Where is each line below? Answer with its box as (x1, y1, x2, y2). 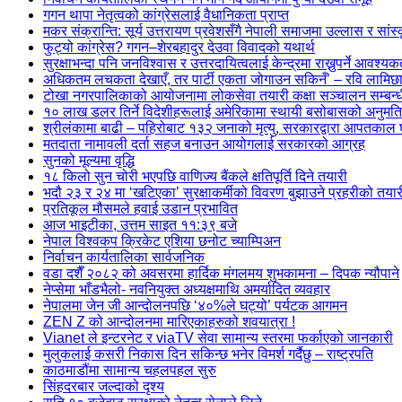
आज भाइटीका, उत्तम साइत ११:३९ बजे (43, 217, 237, 232)
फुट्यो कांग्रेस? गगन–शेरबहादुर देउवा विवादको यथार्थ (43, 39, 315, 55)
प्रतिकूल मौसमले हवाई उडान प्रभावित (43, 201, 238, 216)
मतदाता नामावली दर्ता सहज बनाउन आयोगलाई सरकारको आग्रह (43, 136, 365, 152)
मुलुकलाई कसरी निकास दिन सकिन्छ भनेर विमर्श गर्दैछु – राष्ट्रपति (43, 346, 373, 362)
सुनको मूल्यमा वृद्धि (43, 153, 135, 168)
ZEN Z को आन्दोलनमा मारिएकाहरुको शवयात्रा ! (43, 314, 295, 329)
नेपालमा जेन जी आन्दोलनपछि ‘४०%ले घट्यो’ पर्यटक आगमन (43, 298, 347, 313)
